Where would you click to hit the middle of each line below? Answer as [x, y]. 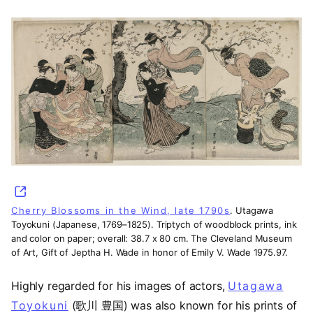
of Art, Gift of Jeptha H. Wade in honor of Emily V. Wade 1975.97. [150, 252]
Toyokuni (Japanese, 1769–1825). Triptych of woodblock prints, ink [154, 224]
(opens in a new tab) [79, 192]
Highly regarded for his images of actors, [120, 285]
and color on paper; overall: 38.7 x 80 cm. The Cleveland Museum [152, 238]
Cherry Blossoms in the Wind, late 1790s [121, 210]
